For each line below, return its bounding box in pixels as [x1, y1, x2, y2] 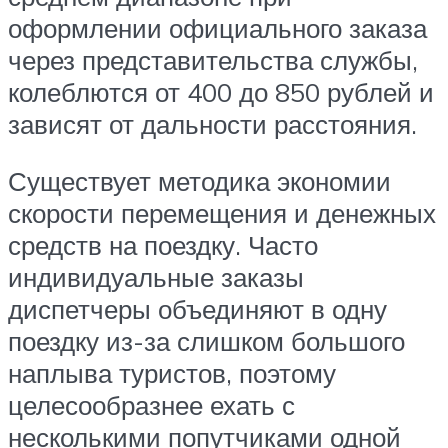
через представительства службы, [8, 43, 418, 76]
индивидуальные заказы [8, 261, 304, 294]
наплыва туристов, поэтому [8, 357, 336, 390]
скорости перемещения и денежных [8, 197, 436, 230]
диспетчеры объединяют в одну [8, 293, 387, 326]
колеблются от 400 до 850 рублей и [8, 75, 434, 108]
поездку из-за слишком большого [8, 325, 405, 358]
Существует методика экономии [8, 165, 391, 198]
